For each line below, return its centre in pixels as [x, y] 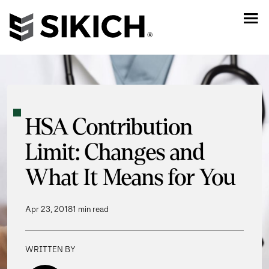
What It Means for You [131, 178]
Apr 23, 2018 [49, 209]
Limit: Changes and [115, 153]
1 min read [91, 209]
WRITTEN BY [50, 249]
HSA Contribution [109, 128]
